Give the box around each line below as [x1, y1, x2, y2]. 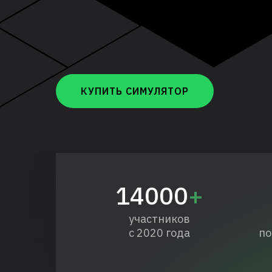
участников [128, 212, 190, 226]
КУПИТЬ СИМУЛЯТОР [81, 85, 189, 97]
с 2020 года [128, 226, 190, 240]
